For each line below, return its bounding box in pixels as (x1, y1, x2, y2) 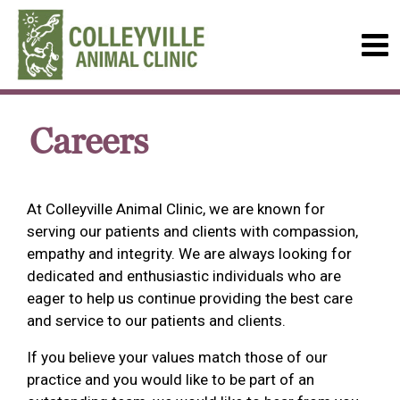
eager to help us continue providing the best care (27, 289, 353, 307)
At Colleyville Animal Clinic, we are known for (27, 200, 325, 218)
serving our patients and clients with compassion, (27, 222, 358, 240)
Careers (29, 120, 148, 165)
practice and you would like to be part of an (27, 371, 314, 388)
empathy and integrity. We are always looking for (27, 245, 352, 262)
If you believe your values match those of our (27, 348, 328, 366)
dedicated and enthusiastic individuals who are (27, 267, 341, 285)
